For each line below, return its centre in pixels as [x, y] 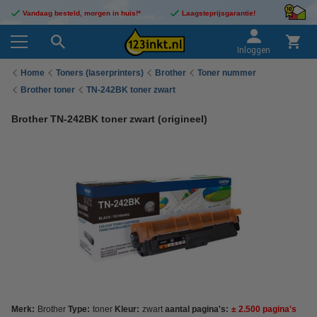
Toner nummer [227, 73]
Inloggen [254, 50]
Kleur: [127, 309]
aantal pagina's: [197, 309]
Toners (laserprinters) [100, 73]
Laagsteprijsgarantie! [218, 13]
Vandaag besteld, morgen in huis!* [82, 13]
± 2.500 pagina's [264, 309]
